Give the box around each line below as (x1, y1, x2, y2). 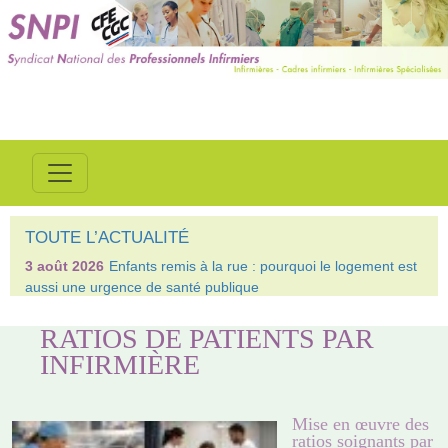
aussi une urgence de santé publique (25, 279, 259, 295)
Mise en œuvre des (292, 414, 429, 435)
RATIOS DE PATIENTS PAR (40, 323, 375, 354)
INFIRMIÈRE (40, 349, 201, 380)
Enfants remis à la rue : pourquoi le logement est (109, 258, 417, 274)
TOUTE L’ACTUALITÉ (25, 228, 189, 247)
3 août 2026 (25, 258, 104, 274)
